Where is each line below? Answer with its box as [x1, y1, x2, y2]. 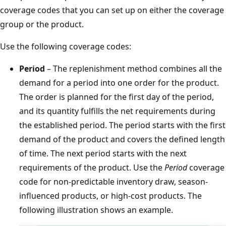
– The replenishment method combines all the [45, 63, 222, 74]
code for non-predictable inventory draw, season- [19, 176, 208, 187]
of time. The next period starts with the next [19, 147, 187, 159]
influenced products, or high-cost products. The [19, 190, 202, 201]
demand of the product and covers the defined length [19, 133, 225, 145]
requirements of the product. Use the [19, 161, 164, 173]
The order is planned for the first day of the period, [19, 91, 214, 102]
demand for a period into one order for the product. [19, 77, 219, 88]
